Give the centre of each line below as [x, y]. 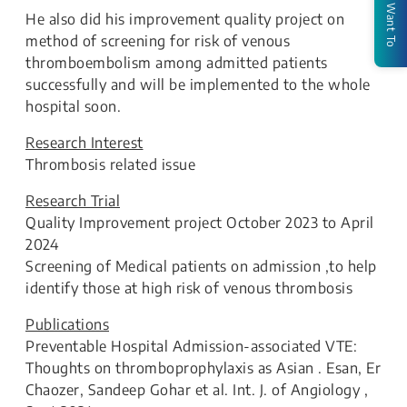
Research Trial [73, 201]
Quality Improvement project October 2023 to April [200, 223]
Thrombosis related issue [110, 165]
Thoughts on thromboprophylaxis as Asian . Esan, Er [203, 368]
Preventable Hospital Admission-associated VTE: [191, 347]
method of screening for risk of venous [158, 41]
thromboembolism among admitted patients [177, 63]
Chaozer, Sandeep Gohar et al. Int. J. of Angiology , [197, 390]
